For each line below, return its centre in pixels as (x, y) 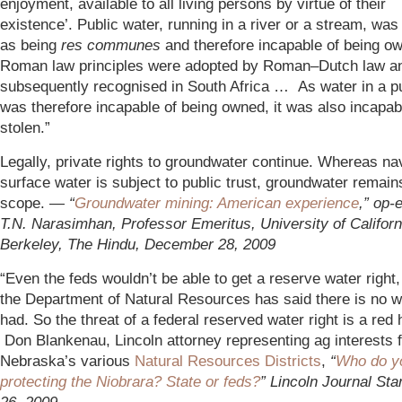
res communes (113, 45)
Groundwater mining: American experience (217, 203)
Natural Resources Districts (228, 361)
